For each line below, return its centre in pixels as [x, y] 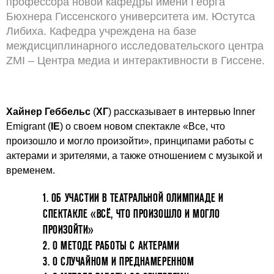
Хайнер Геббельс [48, 112]
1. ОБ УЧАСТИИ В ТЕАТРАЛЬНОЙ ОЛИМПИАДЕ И [133, 198]
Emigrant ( [28, 126]
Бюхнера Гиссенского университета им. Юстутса [131, 17]
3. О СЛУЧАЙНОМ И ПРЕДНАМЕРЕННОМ [119, 261]
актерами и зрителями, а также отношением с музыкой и [134, 156]
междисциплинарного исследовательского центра [135, 46]
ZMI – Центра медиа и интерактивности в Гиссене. [135, 61]
